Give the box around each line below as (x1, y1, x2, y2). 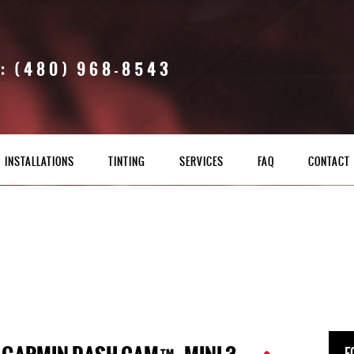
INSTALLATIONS (5, 154, 74, 169)
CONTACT (308, 154, 350, 169)
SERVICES (179, 154, 224, 169)
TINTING (108, 154, 145, 169)
